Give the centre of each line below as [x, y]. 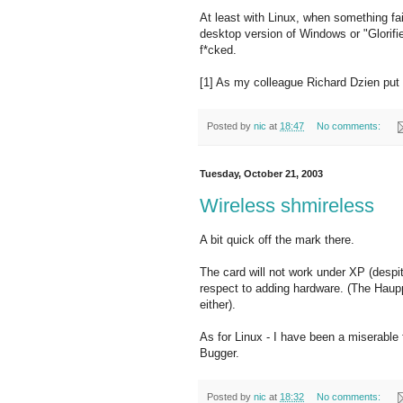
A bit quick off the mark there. [277, 240]
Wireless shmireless [287, 205]
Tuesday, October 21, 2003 [261, 174]
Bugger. [219, 354]
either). [218, 305]
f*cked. [218, 50]
